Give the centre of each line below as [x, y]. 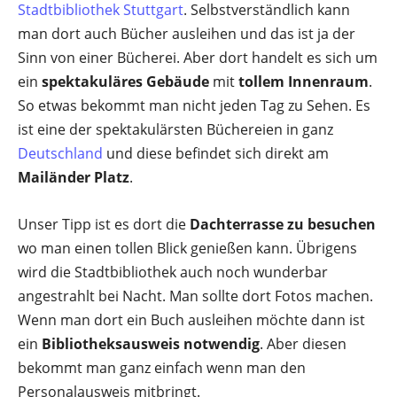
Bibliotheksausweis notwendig [151, 344]
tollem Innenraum [304, 82]
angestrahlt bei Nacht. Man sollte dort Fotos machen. [195, 296]
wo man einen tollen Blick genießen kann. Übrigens [187, 248]
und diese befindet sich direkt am [216, 153]
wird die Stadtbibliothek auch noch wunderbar [173, 272]
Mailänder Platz [74, 177]
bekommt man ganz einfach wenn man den [162, 368]
